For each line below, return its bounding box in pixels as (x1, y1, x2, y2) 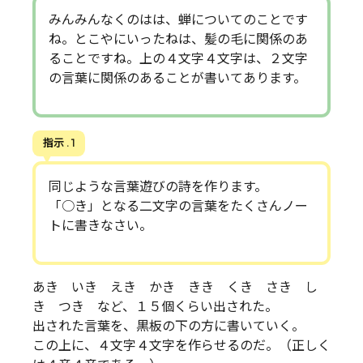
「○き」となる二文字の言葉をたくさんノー (49, 198, 308, 214)
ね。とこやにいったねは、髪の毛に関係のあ (49, 31, 308, 47)
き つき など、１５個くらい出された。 (32, 298, 278, 314)
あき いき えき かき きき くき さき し (32, 279, 318, 295)
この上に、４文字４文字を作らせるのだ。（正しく (32, 337, 331, 353)
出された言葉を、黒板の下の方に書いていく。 (32, 318, 305, 334)
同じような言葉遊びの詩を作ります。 (49, 178, 267, 194)
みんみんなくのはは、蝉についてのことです (49, 11, 308, 28)
